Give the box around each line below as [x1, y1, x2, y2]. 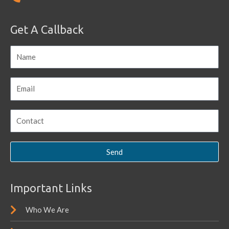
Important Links [10, 181, 92, 195]
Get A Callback [10, 22, 84, 36]
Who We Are [26, 205, 69, 215]
